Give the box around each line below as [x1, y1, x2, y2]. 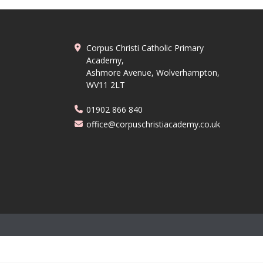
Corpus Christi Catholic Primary [86, 42, 204, 54]
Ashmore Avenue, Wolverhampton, [86, 67, 220, 79]
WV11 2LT [86, 79, 125, 91]
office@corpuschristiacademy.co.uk [86, 119, 220, 130]
